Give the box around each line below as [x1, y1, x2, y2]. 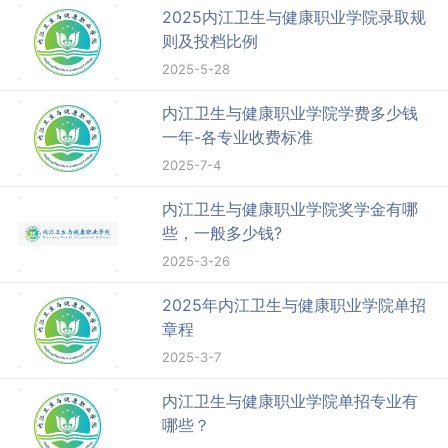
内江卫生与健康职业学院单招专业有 [162, 390, 419, 411]
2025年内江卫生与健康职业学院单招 [162, 294, 427, 315]
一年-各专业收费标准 [162, 126, 314, 147]
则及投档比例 [162, 30, 259, 51]
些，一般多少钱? [162, 222, 283, 243]
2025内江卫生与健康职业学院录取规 [162, 6, 427, 27]
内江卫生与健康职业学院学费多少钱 [162, 102, 419, 123]
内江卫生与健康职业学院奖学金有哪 [162, 198, 419, 219]
